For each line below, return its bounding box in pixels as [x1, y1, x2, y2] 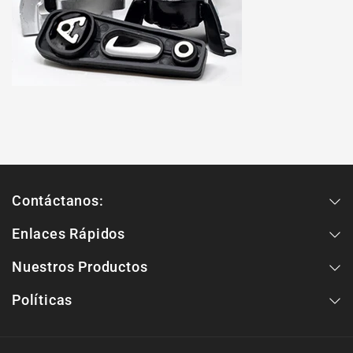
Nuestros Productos [12, 258, 148, 275]
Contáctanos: [12, 191, 104, 209]
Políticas [12, 291, 73, 308]
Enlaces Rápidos [12, 225, 125, 242]
